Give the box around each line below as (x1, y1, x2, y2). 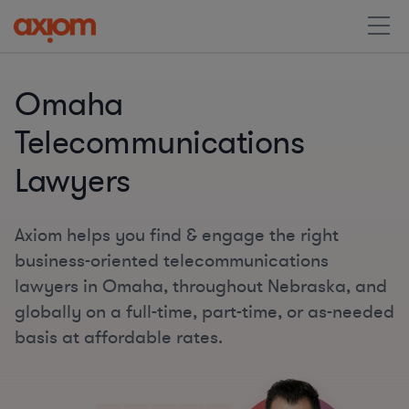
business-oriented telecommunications (15, 248, 329, 273)
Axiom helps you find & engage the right (15, 223, 339, 247)
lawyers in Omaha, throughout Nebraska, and (15, 274, 387, 299)
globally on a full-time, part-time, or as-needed (15, 299, 394, 324)
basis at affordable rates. (15, 325, 223, 350)
